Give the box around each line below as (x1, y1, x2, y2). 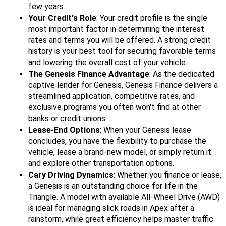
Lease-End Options (28, 125, 100, 135)
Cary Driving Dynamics (28, 170, 114, 180)
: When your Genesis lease (100, 125, 191, 135)
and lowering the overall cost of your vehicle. (28, 58, 187, 68)
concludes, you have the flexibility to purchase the (28, 136, 206, 146)
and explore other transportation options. (28, 158, 174, 168)
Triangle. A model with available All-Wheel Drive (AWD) (28, 192, 220, 202)
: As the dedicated (149, 69, 214, 79)
